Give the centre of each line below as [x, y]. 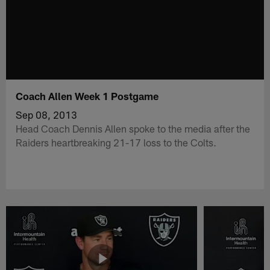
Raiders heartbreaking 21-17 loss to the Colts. [116, 142]
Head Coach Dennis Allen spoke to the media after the [133, 128]
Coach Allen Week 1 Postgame [87, 96]
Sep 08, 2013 [47, 114]
